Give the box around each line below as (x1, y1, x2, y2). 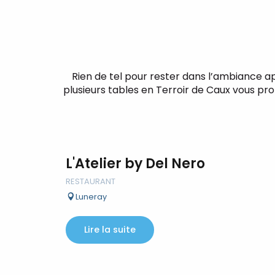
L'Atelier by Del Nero (66, 154, 205, 173)
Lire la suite (83, 223, 136, 236)
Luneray (76, 192, 107, 202)
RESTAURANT (66, 176, 115, 187)
